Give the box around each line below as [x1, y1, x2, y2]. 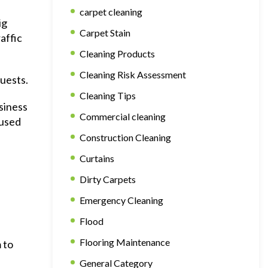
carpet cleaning [80, 6, 142, 17]
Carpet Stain [80, 27, 130, 38]
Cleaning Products [80, 48, 155, 59]
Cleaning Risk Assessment [80, 69, 186, 80]
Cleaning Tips [80, 90, 136, 101]
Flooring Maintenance [80, 236, 170, 248]
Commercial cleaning [80, 111, 166, 122]
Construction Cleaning [80, 132, 171, 143]
